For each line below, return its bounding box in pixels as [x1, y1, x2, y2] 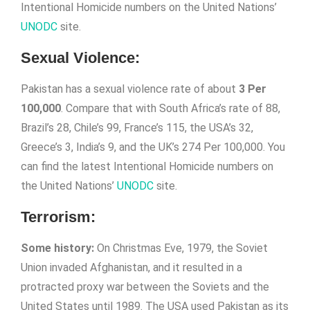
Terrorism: [21, 208, 95, 226]
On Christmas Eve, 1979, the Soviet [94, 241, 268, 255]
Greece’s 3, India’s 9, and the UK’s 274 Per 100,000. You [21, 140, 285, 154]
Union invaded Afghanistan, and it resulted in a [21, 261, 242, 274]
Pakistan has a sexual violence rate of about [21, 82, 239, 95]
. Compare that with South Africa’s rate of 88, [61, 102, 280, 115]
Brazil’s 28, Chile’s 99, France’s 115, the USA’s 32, [21, 121, 253, 134]
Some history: [21, 241, 94, 255]
